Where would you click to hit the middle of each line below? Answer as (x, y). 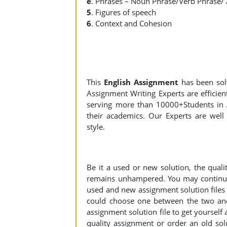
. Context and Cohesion (132, 23)
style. (96, 127)
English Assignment (141, 82)
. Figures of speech (124, 12)
